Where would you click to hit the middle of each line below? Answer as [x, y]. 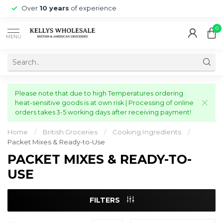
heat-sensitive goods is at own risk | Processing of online [104, 103]
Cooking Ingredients [147, 132]
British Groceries [70, 132]
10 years [54, 8]
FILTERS [106, 200]
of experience [93, 8]
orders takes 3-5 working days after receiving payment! [103, 112]
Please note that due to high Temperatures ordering [99, 93]
